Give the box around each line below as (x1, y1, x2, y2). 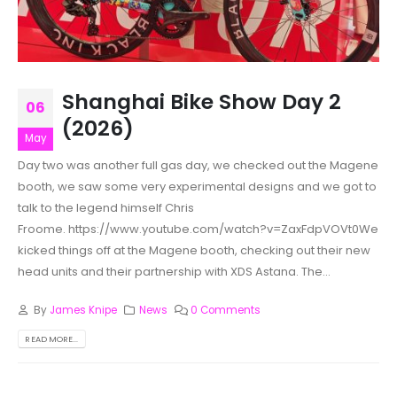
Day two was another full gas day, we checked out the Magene (18, 157, 378, 175)
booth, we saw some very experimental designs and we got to (18, 178, 377, 196)
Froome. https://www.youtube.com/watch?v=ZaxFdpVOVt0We (18, 221, 378, 238)
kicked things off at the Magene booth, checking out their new (18, 242, 370, 260)
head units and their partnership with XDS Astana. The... (18, 263, 331, 281)
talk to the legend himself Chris (18, 199, 194, 217)
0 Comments (191, 302, 261, 317)
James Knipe (49, 302, 117, 317)
